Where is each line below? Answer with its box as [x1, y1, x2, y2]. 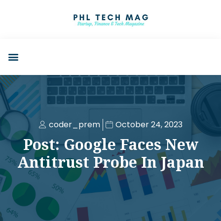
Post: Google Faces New [23, 134, 198, 154]
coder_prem [48, 118, 100, 130]
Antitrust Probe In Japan [17, 151, 204, 172]
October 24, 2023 [115, 118, 183, 130]
